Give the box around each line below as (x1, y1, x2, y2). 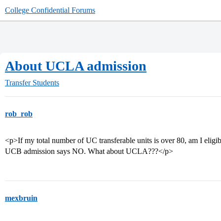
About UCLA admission (5, 58, 147, 74)
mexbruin (5, 194, 37, 202)
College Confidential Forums (5, 6, 95, 14)
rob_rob (5, 110, 33, 118)
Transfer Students (5, 78, 59, 87)
